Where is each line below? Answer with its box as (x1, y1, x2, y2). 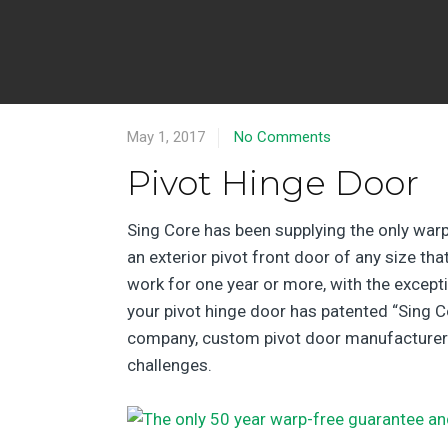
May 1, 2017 (127, 127, 205, 146)
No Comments (234, 127, 331, 146)
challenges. (127, 354, 212, 375)
